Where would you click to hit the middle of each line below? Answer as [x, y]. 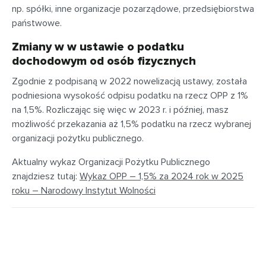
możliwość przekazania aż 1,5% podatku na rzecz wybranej [132, 124]
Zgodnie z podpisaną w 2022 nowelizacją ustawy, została [129, 82]
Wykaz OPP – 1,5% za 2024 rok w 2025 [161, 177]
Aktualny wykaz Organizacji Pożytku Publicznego [111, 162]
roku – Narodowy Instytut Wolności [84, 191]
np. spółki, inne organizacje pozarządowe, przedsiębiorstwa [133, 9]
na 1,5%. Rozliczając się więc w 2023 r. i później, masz [120, 110]
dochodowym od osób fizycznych [104, 61]
